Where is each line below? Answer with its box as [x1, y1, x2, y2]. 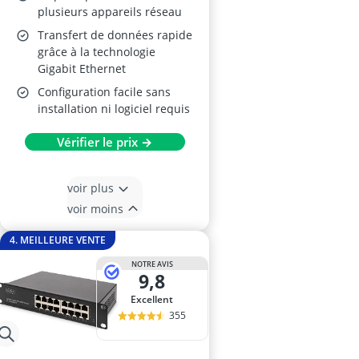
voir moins [67, 200, 123, 216]
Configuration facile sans [38, 84, 171, 99]
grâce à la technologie [38, 44, 155, 59]
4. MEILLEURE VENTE [10, 233, 106, 247]
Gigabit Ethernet [38, 61, 126, 76]
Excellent [136, 292, 174, 306]
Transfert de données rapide [38, 27, 192, 42]
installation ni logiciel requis [38, 101, 190, 116]
